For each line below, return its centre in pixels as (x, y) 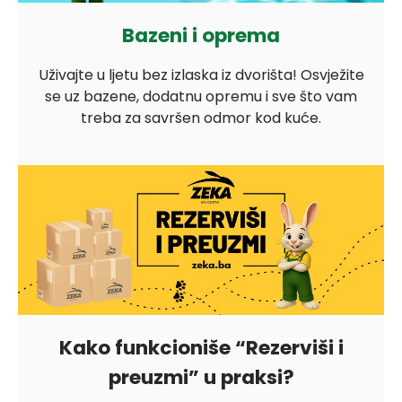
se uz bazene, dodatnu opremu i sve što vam (201, 96)
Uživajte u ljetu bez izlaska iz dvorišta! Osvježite (201, 74)
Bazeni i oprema (201, 35)
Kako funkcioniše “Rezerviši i (201, 348)
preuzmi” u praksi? (201, 378)
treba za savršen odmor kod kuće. (201, 118)
